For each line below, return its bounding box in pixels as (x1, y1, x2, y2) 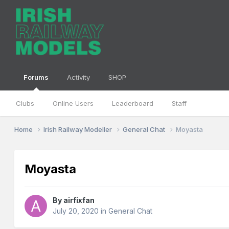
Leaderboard (112, 99, 154, 107)
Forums (24, 73, 49, 81)
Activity (67, 73, 90, 81)
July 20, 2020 (53, 207, 99, 216)
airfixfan (63, 196, 95, 205)
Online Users (53, 99, 94, 107)
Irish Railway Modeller (43, 125, 114, 133)
